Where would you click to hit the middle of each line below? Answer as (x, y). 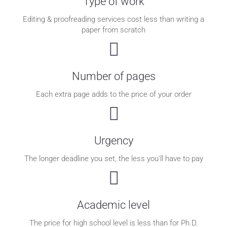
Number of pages (113, 76)
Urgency (113, 140)
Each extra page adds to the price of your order (113, 94)
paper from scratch (113, 30)
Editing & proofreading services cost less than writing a (113, 19)
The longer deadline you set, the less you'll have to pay (113, 158)
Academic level (113, 205)
